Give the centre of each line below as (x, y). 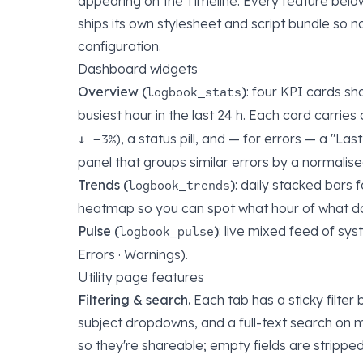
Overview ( (112, 92)
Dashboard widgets (138, 69)
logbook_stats (194, 92)
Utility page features (141, 277)
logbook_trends (179, 185)
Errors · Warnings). (133, 254)
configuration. (120, 46)
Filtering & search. (134, 300)
